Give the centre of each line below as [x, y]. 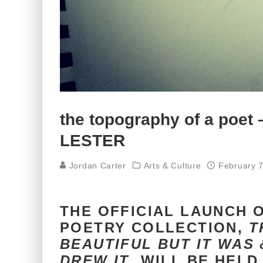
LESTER [92, 141]
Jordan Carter [96, 166]
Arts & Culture [172, 166]
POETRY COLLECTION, [154, 227]
